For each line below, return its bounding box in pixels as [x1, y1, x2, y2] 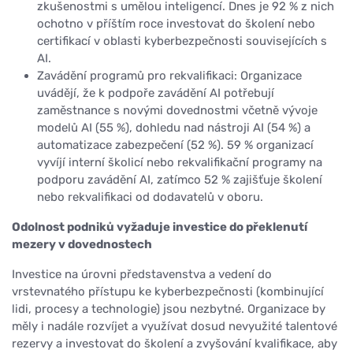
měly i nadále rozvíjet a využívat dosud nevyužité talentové [12, 319, 337, 334]
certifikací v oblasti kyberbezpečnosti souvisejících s [37, 34, 327, 49]
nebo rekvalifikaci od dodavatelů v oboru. [37, 190, 263, 205]
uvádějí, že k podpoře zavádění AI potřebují [37, 86, 274, 101]
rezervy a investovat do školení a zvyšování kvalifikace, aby [12, 336, 337, 351]
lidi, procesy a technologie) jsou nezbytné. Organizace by [12, 302, 325, 317]
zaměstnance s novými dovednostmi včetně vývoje [37, 103, 318, 118]
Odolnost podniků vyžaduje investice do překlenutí [12, 220, 307, 235]
